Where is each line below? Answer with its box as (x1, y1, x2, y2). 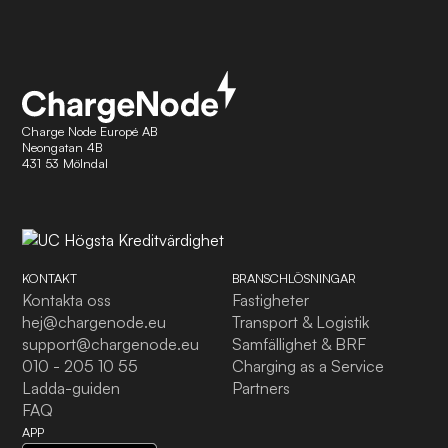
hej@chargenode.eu (22, 312, 167, 333)
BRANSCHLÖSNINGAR (232, 270, 356, 287)
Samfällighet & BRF (232, 334, 366, 355)
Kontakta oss (22, 290, 112, 311)
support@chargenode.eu (22, 334, 200, 355)
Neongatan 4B (22, 139, 103, 155)
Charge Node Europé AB (22, 123, 158, 139)
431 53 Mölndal (22, 155, 109, 171)
